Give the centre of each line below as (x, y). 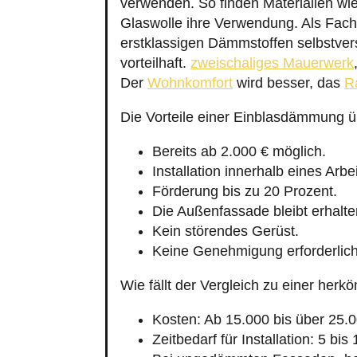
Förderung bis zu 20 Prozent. (245, 191)
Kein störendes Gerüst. (226, 231)
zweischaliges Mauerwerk (272, 63)
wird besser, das (288, 82)
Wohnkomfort (190, 82)
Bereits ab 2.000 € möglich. (239, 151)
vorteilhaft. (155, 63)
